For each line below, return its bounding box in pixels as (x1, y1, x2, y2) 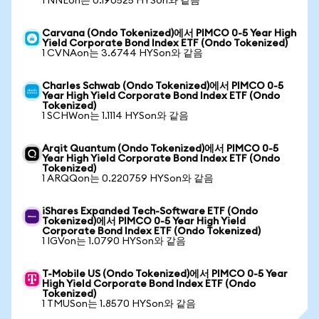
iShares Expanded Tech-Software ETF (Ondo (42, 206, 258, 216)
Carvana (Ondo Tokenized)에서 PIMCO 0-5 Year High (42, 28, 296, 38)
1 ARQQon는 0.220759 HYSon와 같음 (42, 174, 214, 184)
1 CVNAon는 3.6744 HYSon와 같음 (42, 48, 203, 58)
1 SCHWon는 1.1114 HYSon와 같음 (42, 111, 189, 121)
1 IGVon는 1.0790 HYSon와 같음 (42, 236, 186, 246)
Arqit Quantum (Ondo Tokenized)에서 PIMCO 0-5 (42, 144, 278, 154)
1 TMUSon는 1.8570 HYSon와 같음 (42, 299, 196, 309)
